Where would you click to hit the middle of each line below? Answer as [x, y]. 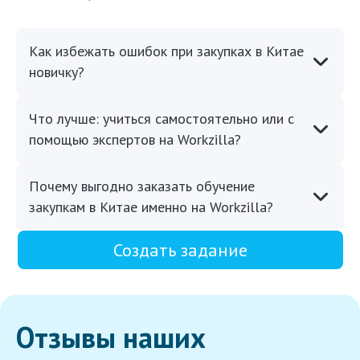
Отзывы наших [111, 337]
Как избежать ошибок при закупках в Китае [166, 51]
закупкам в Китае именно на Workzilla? [151, 207]
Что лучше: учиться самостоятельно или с [162, 119]
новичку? [57, 72]
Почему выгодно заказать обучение [142, 186]
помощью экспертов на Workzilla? [135, 140]
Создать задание [180, 250]
